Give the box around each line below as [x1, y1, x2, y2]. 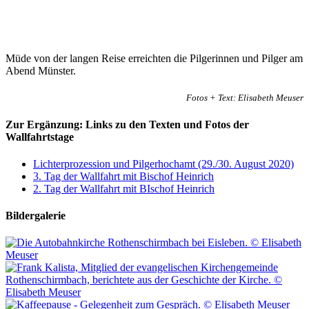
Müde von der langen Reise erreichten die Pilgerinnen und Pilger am [6, 52, 303, 65]
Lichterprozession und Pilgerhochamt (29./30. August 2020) [33, 157, 294, 170]
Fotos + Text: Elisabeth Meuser [186, 92, 303, 103]
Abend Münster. [6, 65, 76, 77]
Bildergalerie [6, 210, 66, 222]
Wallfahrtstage [6, 130, 74, 143]
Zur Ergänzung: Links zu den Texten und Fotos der [6, 118, 249, 130]
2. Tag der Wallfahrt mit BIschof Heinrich [33, 182, 215, 195]
